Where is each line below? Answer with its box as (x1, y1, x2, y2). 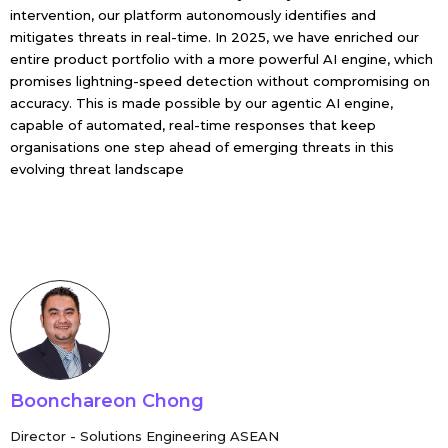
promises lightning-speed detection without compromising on (9, 73, 430, 89)
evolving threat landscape (9, 161, 184, 177)
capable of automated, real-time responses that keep (9, 117, 376, 133)
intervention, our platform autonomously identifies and (9, 7, 376, 23)
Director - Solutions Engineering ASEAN (9, 428, 279, 444)
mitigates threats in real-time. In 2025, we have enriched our (9, 29, 419, 45)
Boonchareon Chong (9, 390, 204, 412)
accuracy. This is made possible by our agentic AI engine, (9, 95, 393, 111)
